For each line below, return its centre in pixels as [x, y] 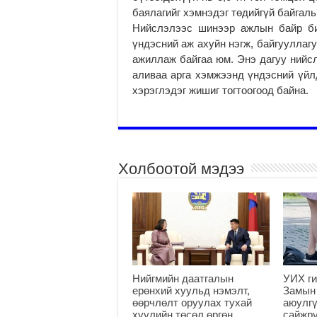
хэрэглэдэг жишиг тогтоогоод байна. [220, 90]
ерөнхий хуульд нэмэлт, [191, 290]
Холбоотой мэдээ [181, 168]
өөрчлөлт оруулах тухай [192, 302]
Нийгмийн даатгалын [183, 278]
